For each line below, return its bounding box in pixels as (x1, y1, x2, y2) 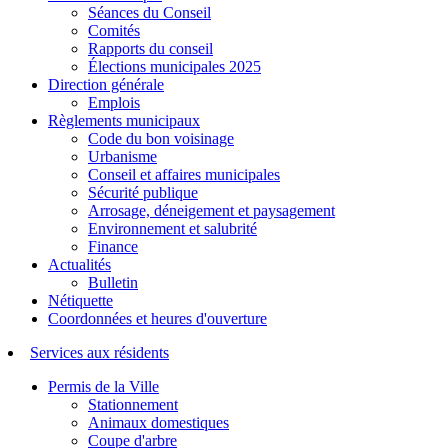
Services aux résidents (30, 343, 169, 361)
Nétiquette (48, 291, 113, 309)
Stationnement (88, 395, 178, 413)
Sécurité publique (88, 183, 198, 201)
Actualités (48, 255, 111, 273)
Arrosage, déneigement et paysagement (88, 201, 335, 219)
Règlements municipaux (48, 111, 200, 129)
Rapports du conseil (88, 39, 213, 57)
